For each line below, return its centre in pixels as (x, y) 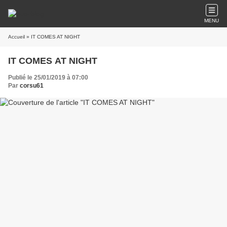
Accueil (16, 37)
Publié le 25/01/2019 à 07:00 (48, 78)
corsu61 (32, 86)
